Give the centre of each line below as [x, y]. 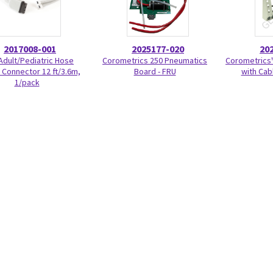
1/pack [27, 82]
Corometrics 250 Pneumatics [155, 60]
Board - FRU [155, 71]
